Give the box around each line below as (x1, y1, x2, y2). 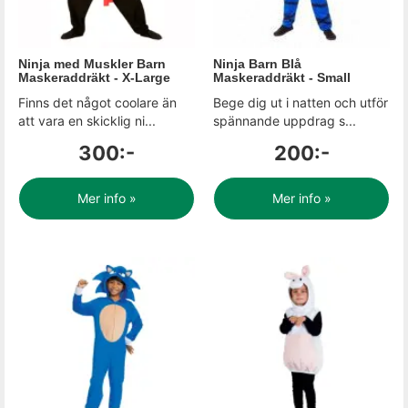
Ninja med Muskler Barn (18, 56, 166, 71)
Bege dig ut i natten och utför (213, 95, 388, 110)
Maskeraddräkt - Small (213, 70, 351, 85)
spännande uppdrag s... (213, 113, 356, 128)
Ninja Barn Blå (213, 56, 301, 71)
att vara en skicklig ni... (18, 113, 156, 128)
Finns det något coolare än (18, 95, 177, 110)
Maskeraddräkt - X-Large (18, 70, 170, 85)
